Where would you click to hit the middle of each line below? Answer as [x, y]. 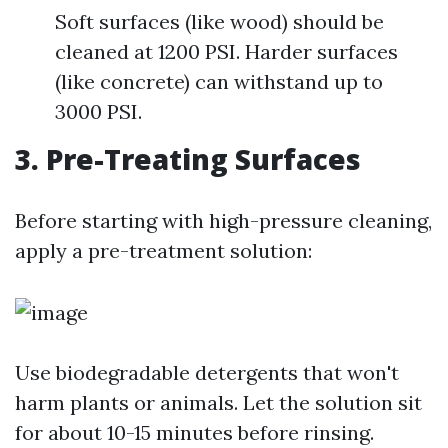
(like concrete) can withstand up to [219, 81]
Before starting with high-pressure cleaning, [223, 220]
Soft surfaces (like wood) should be [219, 21]
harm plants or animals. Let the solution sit [218, 402]
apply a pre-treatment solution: [163, 250]
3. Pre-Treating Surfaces [188, 159]
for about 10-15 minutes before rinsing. [194, 432]
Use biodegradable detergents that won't [207, 372]
